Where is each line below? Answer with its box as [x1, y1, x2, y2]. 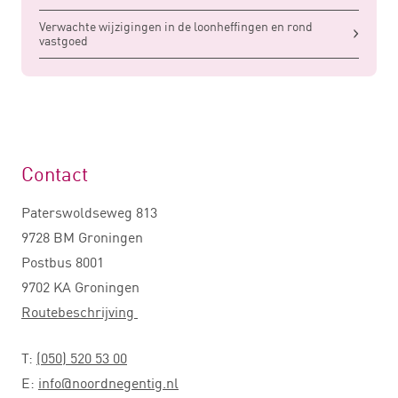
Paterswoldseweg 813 [21, 203, 157, 222]
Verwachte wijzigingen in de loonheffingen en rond [39, 19, 313, 35]
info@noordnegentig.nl [38, 374, 179, 393]
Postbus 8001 [21, 253, 104, 272]
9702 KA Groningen [21, 278, 139, 297]
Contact [21, 162, 88, 187]
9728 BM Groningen [21, 228, 143, 247]
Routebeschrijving [21, 303, 138, 322]
